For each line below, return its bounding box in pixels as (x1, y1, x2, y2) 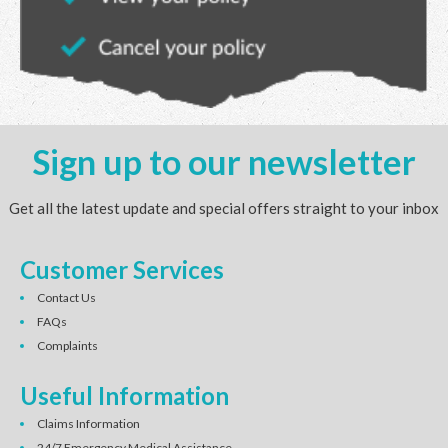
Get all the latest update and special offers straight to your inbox (9, 199, 439, 218)
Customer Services (20, 255, 224, 285)
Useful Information (20, 381, 229, 411)
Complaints (37, 338, 98, 354)
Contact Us (37, 290, 96, 306)
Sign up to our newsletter (32, 141, 416, 183)
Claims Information (37, 416, 140, 432)
